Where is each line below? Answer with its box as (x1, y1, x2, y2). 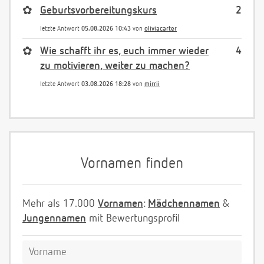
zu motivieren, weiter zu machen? (40, 60, 190, 71)
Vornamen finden (81, 156, 183, 171)
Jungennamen (22, 213, 86, 224)
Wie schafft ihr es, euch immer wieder (40, 45, 209, 57)
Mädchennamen (148, 198, 220, 209)
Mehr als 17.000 (22, 198, 98, 209)
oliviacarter (144, 25, 177, 32)
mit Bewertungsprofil (86, 213, 180, 224)
